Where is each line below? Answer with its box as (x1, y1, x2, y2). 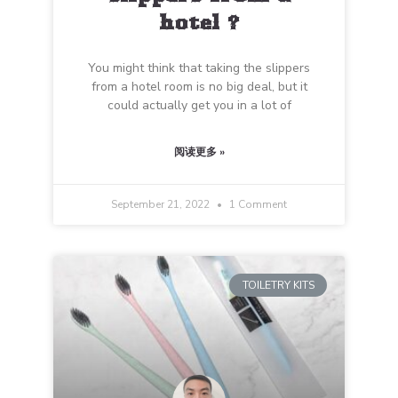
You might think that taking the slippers (88, 60, 310, 76)
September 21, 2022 (111, 197, 212, 211)
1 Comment (227, 197, 287, 211)
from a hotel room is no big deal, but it (91, 78, 307, 95)
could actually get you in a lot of (107, 97, 291, 114)
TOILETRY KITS (242, 278, 314, 293)
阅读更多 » (173, 145, 225, 159)
